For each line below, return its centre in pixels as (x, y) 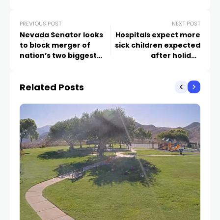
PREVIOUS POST (41, 23)
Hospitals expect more (158, 35)
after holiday (176, 55)
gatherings (179, 66)
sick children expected (158, 45)
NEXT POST (186, 23)
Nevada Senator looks (61, 35)
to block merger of (55, 45)
